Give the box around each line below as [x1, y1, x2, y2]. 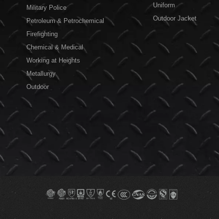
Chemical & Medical [26, 44, 83, 51]
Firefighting [26, 30, 58, 38]
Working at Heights [26, 57, 80, 65]
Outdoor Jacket [153, 15, 197, 22]
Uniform [153, 1, 175, 9]
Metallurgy [26, 70, 56, 78]
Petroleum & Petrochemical [26, 17, 104, 25]
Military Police [26, 4, 66, 12]
